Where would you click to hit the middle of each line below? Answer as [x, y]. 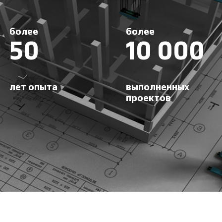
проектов [148, 99]
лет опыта [33, 88]
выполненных [158, 88]
